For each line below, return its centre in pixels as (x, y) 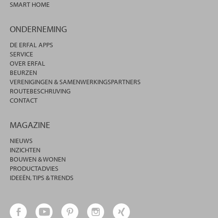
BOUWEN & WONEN (38, 159)
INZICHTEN (25, 150)
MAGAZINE (30, 125)
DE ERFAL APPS (31, 45)
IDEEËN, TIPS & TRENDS (42, 177)
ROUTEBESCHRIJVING (40, 91)
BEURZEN (23, 72)
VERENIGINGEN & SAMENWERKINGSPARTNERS (75, 82)
